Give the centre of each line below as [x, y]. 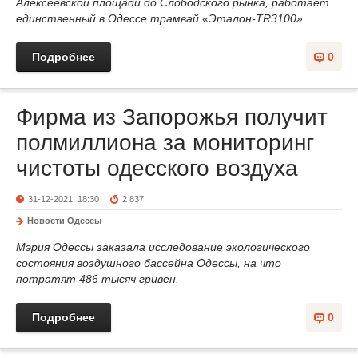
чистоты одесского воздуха [157, 168]
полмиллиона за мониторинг [165, 143]
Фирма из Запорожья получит [172, 117]
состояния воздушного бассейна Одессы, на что [149, 263]
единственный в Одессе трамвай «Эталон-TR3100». [161, 18]
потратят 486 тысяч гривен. [97, 279]
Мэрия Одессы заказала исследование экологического [163, 247]
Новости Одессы [64, 221]
